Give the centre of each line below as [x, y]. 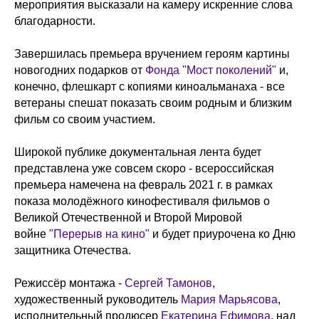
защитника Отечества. [73, 250]
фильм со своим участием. [85, 119]
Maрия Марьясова [229, 299]
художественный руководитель [98, 299]
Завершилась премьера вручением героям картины [152, 54]
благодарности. [55, 21]
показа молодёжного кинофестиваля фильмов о [142, 201]
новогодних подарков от [80, 70]
